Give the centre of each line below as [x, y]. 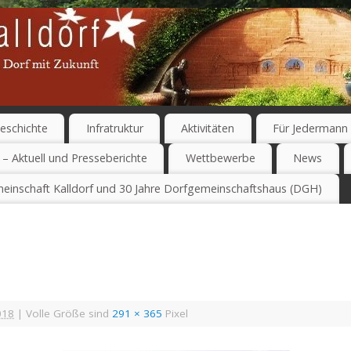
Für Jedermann [311, 128]
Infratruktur [114, 128]
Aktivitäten [208, 128]
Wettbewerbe [220, 158]
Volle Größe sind [67, 313]
